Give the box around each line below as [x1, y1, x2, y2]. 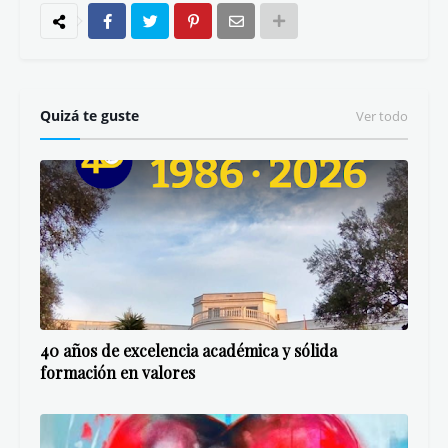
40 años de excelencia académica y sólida [40, 340, 337, 361]
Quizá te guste [40, 106, 139, 125]
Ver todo [356, 107, 408, 125]
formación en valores [40, 362, 195, 383]
